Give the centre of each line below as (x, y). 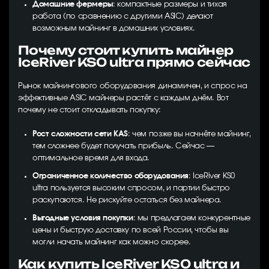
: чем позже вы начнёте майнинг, (189, 134)
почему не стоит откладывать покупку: (89, 110)
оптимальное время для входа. (91, 158)
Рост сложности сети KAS (80, 134)
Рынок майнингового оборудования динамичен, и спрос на (133, 86)
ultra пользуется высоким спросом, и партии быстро (131, 188)
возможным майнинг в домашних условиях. (114, 29)
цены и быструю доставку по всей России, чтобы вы (131, 230)
